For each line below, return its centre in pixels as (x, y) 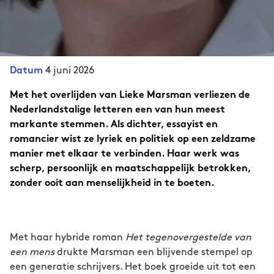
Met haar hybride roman (68, 238)
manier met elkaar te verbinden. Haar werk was (124, 154)
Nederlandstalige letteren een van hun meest (117, 110)
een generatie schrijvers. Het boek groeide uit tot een (133, 267)
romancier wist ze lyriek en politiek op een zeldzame (133, 140)
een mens (32, 252)
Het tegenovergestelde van (188, 238)
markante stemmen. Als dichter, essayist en (114, 125)
